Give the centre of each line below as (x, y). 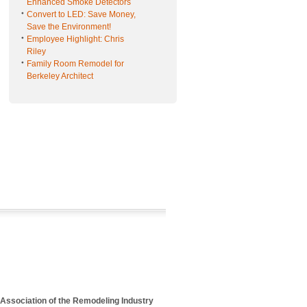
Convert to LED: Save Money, (81, 14)
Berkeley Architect (60, 76)
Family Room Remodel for (75, 64)
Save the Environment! (69, 27)
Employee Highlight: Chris (75, 39)
